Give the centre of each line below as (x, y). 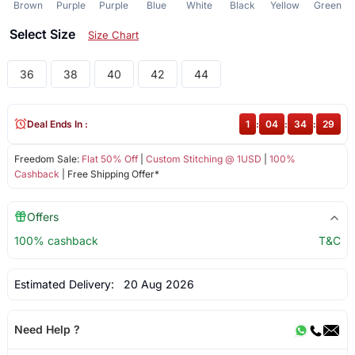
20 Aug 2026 (155, 284)
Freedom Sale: (48, 158)
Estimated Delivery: (65, 284)
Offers (42, 216)
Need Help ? (47, 329)
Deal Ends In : (57, 124)
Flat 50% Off (109, 158)
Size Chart (113, 34)
